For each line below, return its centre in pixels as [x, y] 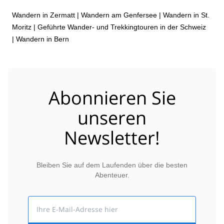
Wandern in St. [186, 15]
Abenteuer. [112, 175]
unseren [112, 118]
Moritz [22, 27]
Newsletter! [112, 138]
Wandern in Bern [42, 39]
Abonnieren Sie [112, 98]
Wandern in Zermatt [43, 15]
